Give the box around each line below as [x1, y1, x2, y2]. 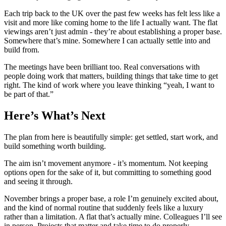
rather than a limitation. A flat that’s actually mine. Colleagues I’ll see [4, 212, 222, 221]
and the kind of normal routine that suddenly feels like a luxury [4, 203, 203, 212]
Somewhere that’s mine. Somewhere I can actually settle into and [4, 36, 210, 45]
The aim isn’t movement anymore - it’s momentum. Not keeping [4, 159, 208, 168]
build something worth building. [4, 142, 106, 151]
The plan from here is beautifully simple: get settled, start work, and [4, 133, 218, 142]
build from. [4, 45, 39, 54]
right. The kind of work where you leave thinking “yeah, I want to [4, 81, 214, 90]
